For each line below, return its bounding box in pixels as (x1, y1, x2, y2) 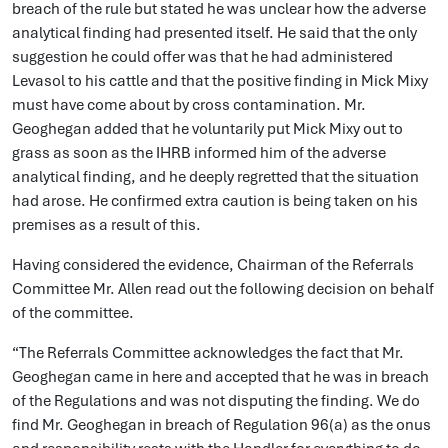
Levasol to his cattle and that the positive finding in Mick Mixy (12, 71, 428, 91)
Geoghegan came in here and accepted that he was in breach (12, 367, 429, 387)
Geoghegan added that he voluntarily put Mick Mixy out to (12, 119, 403, 139)
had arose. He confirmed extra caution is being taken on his (12, 191, 418, 211)
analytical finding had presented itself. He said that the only (12, 23, 417, 43)
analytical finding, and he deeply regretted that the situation (12, 167, 419, 187)
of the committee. (12, 303, 134, 323)
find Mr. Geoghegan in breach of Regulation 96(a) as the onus (12, 415, 431, 435)
